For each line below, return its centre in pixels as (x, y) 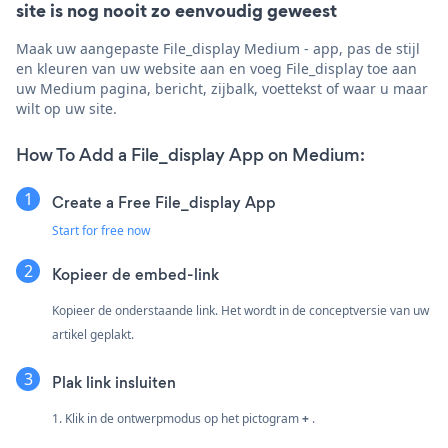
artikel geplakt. (93, 334)
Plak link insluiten (114, 382)
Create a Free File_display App (164, 202)
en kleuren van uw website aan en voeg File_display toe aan (216, 68)
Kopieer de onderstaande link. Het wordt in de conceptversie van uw (240, 310)
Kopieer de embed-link (135, 274)
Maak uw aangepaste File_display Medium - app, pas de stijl (218, 48)
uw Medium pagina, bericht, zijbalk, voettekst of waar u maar (222, 88)
